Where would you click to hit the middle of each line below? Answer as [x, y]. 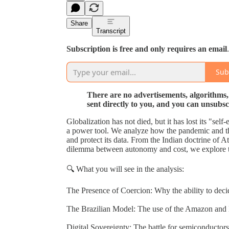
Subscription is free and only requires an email [147, 49]
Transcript [111, 31]
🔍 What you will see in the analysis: [125, 169]
